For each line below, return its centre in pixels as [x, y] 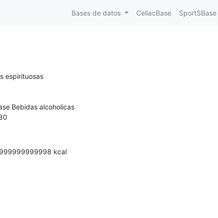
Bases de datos [96, 13]
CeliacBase [154, 13]
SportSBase [198, 13]
